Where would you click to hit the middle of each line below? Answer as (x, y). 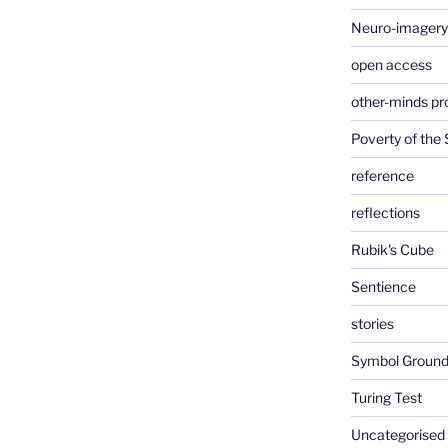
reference (382, 176)
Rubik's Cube (392, 250)
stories (372, 324)
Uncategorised (397, 435)
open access (391, 65)
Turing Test (386, 398)
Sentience (383, 287)
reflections (385, 213)
